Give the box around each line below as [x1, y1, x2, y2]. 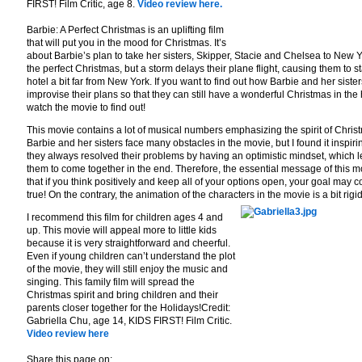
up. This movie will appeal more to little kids [27, 225, 217, 236]
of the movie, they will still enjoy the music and [27, 263, 228, 275]
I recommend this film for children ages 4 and [27, 212, 223, 223]
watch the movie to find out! [27, 102, 145, 113]
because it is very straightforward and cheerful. [27, 238, 230, 249]
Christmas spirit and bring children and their [27, 289, 218, 301]
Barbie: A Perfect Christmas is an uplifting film [27, 24, 224, 36]
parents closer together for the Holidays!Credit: [27, 302, 230, 314]
